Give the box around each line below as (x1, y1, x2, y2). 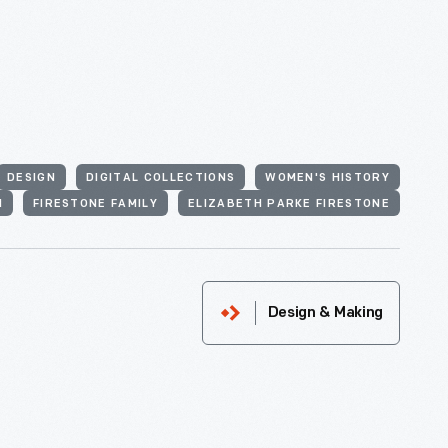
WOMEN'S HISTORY (265, 173, 390, 185)
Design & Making (267, 306, 383, 322)
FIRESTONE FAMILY (32, 199, 158, 211)
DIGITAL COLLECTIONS (86, 173, 236, 185)
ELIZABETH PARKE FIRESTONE (188, 199, 390, 211)
